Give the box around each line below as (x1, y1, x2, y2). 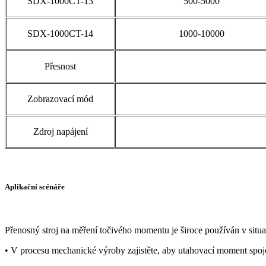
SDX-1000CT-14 (27, 28, 93, 39)
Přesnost (45, 61, 76, 71)
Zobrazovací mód (27, 93, 93, 104)
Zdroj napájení (33, 126, 88, 137)
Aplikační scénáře (5, 182, 65, 192)
